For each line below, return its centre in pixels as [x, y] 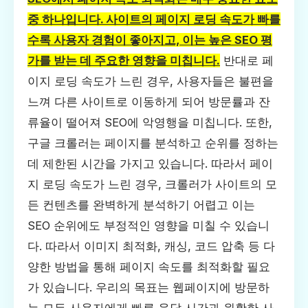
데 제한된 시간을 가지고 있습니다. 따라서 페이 [150, 164]
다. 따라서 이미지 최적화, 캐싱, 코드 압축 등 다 [151, 246]
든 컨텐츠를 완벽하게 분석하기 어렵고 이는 [141, 205]
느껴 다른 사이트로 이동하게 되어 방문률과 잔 [149, 102]
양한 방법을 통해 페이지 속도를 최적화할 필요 [149, 267]
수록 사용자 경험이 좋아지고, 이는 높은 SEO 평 [150, 40]
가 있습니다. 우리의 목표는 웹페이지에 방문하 [148, 288]
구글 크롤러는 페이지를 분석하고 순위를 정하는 [153, 143]
